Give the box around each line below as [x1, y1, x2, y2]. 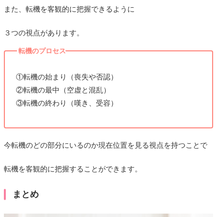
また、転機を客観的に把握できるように [4, 5, 135, 14]
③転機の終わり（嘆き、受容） [15, 99, 118, 107]
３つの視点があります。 [4, 29, 84, 37]
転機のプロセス [18, 47, 66, 55]
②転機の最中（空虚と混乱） [15, 86, 110, 94]
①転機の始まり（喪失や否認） [15, 73, 118, 81]
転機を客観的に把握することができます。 [4, 165, 142, 173]
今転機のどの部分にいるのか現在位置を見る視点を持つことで [4, 141, 207, 149]
